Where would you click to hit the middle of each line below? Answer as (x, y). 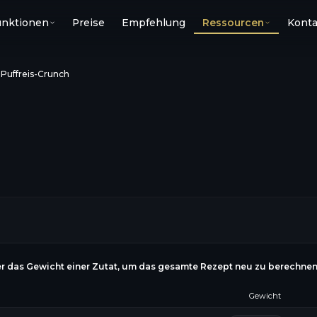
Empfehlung (154, 23)
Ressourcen (233, 23)
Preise (89, 23)
